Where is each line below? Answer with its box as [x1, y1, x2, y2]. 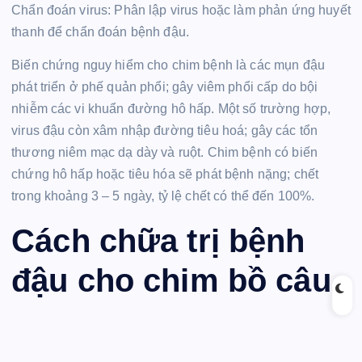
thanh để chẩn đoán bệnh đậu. [11, 25, 190, 40]
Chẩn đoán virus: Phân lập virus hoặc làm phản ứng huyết [11, 3, 351, 18]
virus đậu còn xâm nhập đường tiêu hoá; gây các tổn [11, 124, 318, 138]
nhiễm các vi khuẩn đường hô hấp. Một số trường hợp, [11, 102, 331, 116]
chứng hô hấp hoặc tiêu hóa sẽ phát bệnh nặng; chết [11, 167, 319, 182]
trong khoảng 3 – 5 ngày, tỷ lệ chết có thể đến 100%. [11, 189, 315, 204]
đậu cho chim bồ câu [11, 262, 331, 298]
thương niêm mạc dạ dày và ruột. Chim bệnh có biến [11, 145, 318, 160]
